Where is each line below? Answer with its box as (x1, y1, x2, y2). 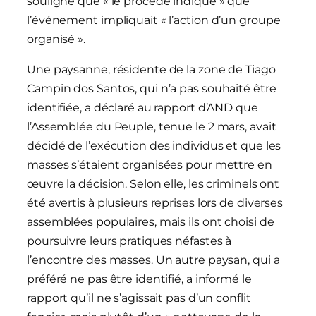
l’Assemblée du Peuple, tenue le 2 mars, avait (27, 120, 276, 134)
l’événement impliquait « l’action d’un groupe (27, 13, 281, 28)
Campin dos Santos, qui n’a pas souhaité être (27, 82, 276, 96)
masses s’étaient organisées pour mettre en (27, 158, 272, 172)
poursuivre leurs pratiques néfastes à (27, 234, 232, 248)
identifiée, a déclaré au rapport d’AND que (27, 101, 258, 115)
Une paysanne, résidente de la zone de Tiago (27, 63, 276, 77)
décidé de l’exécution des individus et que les (27, 139, 281, 153)
